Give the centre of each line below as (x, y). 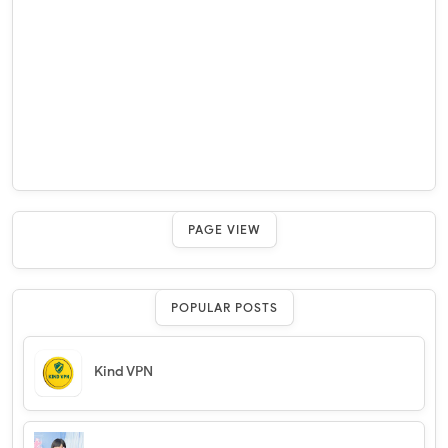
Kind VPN (123, 372)
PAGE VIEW (224, 230)
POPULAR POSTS (224, 308)
